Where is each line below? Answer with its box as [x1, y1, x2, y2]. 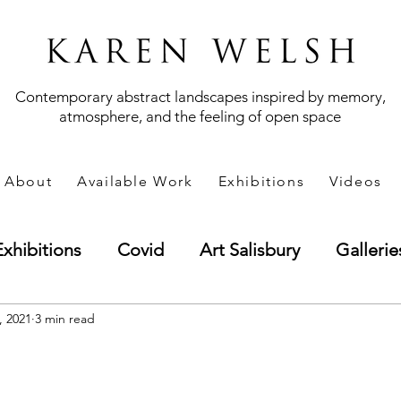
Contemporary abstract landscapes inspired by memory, [14, 88, 386, 106]
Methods [215, 310, 286, 332]
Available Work [77, 173, 193, 190]
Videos [329, 173, 382, 190]
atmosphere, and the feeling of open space [59, 107, 341, 125]
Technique [98, 310, 179, 332]
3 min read [35, 310, 95, 327]
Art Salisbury [200, 238, 300, 260]
